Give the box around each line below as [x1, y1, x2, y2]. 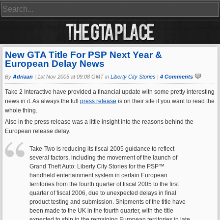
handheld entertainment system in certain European [29, 172, 167, 179]
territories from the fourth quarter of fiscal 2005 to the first [29, 181, 179, 188]
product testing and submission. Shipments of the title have [29, 198, 186, 205]
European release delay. [5, 128, 70, 135]
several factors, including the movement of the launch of [29, 154, 177, 161]
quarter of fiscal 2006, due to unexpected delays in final [29, 190, 176, 196]
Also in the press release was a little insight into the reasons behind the [5, 118, 193, 125]
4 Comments [160, 74, 193, 80]
